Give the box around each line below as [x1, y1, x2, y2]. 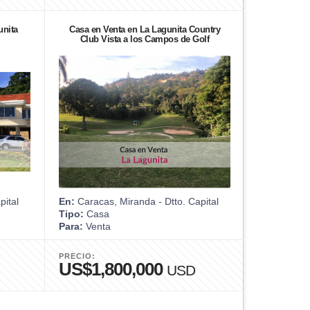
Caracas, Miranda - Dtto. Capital [75, 195, 219, 207]
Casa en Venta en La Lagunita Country [69, 24, 220, 35]
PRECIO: [59, 251, 95, 260]
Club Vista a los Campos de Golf [80, 33, 210, 44]
